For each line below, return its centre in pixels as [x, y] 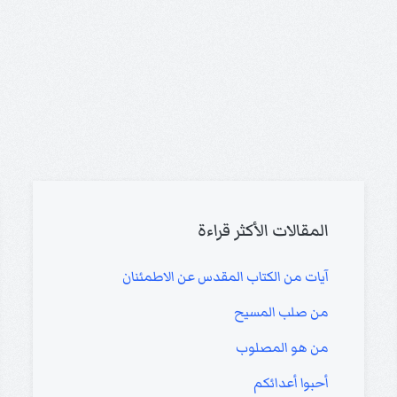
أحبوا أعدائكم [291, 383]
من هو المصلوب [282, 348]
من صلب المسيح [281, 312]
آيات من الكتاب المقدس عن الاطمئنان [225, 277]
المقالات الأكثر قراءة [263, 231]
